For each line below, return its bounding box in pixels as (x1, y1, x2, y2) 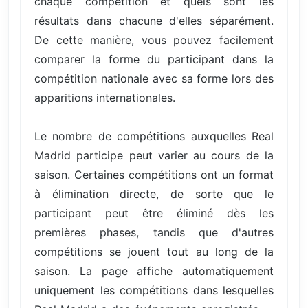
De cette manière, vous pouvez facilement (34, 33, 274, 47)
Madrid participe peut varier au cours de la (34, 148, 274, 163)
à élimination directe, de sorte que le (34, 187, 274, 201)
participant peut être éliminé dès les (34, 206, 274, 221)
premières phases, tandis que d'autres (34, 225, 274, 240)
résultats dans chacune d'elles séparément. (34, 14, 274, 28)
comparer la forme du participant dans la (34, 52, 274, 67)
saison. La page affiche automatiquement (34, 264, 274, 278)
